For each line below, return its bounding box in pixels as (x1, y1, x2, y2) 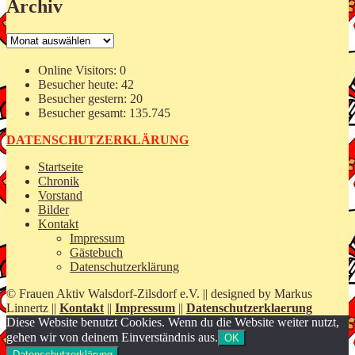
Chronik (38, 174, 79, 189)
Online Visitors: (38, 63, 120, 78)
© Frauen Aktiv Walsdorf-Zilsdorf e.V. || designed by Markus (6, 287, 312, 301)
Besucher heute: (38, 78, 121, 92)
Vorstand (38, 189, 82, 203)
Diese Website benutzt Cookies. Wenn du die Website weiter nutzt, (6, 315, 339, 330)
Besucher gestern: (38, 92, 130, 106)
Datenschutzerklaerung (186, 301, 312, 315)
